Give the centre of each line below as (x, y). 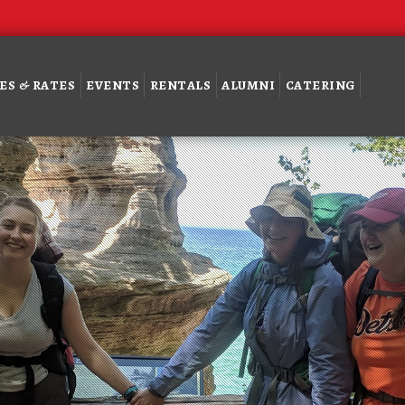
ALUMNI (249, 85)
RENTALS (180, 85)
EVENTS (113, 85)
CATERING (320, 85)
